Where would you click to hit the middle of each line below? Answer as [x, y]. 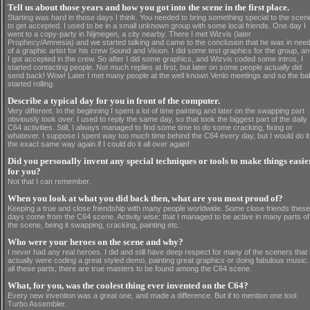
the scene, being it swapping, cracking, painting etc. [94, 225]
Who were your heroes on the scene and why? [95, 242]
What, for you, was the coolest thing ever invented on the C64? [128, 286]
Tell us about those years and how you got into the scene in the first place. [148, 8]
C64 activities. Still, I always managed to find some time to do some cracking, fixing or [150, 127]
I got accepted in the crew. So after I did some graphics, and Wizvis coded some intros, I [155, 59]
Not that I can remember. [49, 181]
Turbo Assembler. [37, 304]
